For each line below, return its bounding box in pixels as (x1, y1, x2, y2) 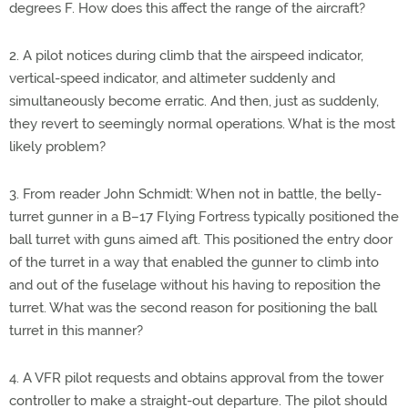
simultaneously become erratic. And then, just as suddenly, (9, 93, 379, 109)
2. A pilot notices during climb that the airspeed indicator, (9, 47, 363, 64)
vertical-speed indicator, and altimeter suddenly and (9, 70, 335, 87)
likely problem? (9, 138, 106, 155)
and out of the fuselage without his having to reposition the (9, 277, 381, 293)
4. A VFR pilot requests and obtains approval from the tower (9, 370, 383, 386)
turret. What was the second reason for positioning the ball (9, 300, 377, 316)
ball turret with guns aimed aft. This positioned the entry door (9, 231, 393, 248)
